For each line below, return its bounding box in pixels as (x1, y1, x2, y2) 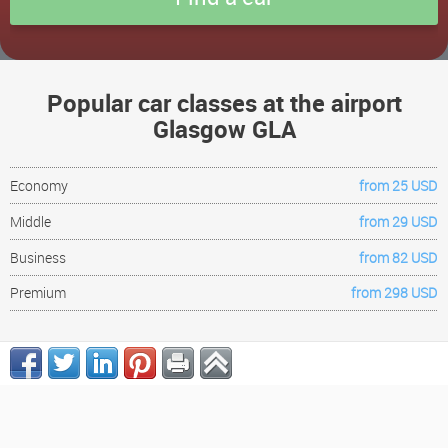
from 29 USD (359, 212, 438, 232)
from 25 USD (359, 176, 438, 196)
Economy (10, 176, 69, 196)
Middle (10, 212, 52, 232)
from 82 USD (359, 248, 438, 268)
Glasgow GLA (152, 113, 296, 146)
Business (10, 248, 67, 268)
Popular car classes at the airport (46, 87, 402, 120)
